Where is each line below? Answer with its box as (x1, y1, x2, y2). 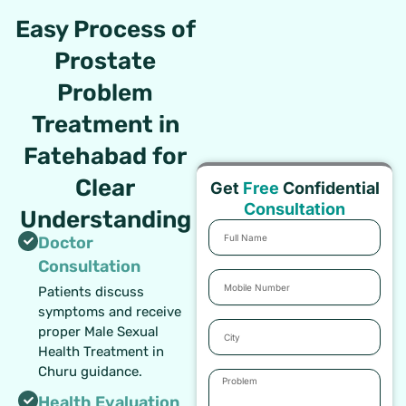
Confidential (278, 178, 380, 198)
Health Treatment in (38, 343, 164, 360)
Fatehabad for (24, 141, 188, 170)
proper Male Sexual (38, 323, 159, 340)
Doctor (38, 232, 93, 253)
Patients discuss (38, 283, 144, 300)
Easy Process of (14, 14, 196, 43)
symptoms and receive (38, 303, 181, 320)
